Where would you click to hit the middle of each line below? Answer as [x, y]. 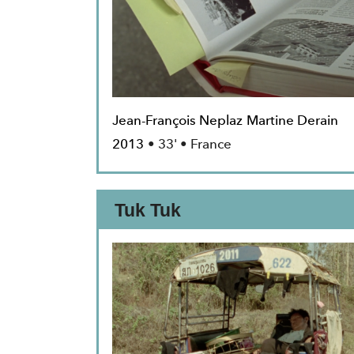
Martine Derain [292, 121]
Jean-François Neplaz [177, 121]
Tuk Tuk [148, 211]
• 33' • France [190, 144]
